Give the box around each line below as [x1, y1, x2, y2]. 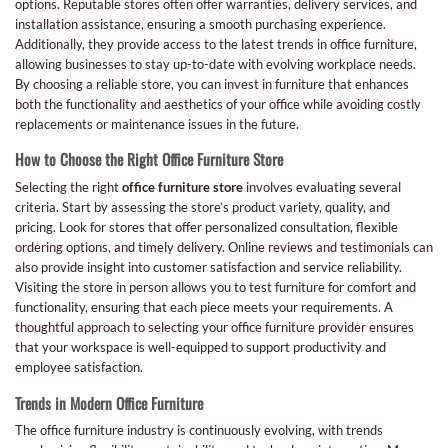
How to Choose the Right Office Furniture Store [15, 148, 283, 171]
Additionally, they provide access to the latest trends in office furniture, [15, 35, 417, 52]
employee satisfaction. [15, 358, 143, 375]
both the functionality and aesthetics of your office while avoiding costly [15, 95, 421, 112]
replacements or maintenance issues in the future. [15, 115, 299, 132]
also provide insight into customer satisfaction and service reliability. [15, 258, 402, 275]
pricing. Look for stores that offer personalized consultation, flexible [15, 218, 398, 235]
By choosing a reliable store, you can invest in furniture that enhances [15, 75, 409, 92]
